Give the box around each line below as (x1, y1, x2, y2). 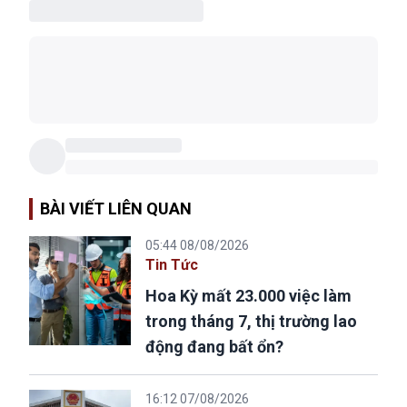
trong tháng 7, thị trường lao (145, 312, 357, 332)
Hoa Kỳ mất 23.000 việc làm (145, 286, 352, 306)
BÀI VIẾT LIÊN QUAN (40, 199, 192, 219)
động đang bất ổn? (145, 337, 283, 357)
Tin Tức (145, 256, 198, 274)
